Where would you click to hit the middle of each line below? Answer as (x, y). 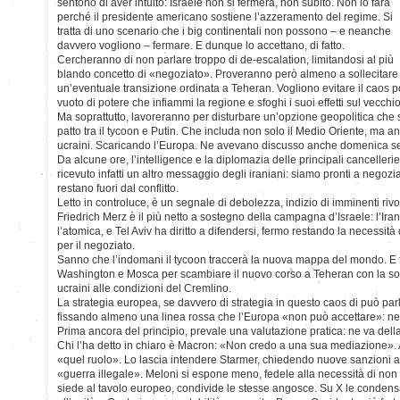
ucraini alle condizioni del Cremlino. (144, 288)
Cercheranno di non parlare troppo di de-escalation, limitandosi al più (225, 59)
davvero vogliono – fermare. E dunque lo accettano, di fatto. (201, 45)
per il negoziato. (96, 245)
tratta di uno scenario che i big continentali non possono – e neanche (224, 31)
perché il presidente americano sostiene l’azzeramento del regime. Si (225, 17)
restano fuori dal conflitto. (118, 188)
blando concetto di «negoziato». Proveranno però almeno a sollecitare (228, 74)
